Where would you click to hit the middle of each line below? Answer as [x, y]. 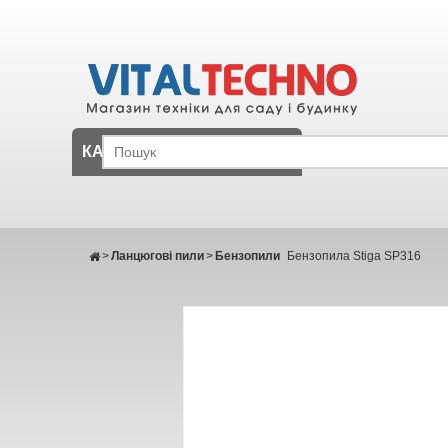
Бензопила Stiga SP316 [354, 256]
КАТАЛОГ [119, 151]
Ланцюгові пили [157, 256]
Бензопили [247, 256]
